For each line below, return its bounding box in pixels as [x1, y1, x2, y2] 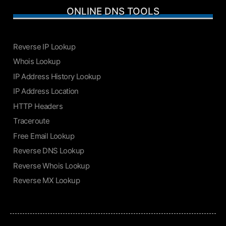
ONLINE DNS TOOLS [67, 5, 159, 17]
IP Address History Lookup [13, 71, 101, 81]
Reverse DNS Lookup [13, 146, 84, 156]
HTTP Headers [13, 101, 63, 111]
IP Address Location [13, 86, 79, 96]
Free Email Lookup [13, 131, 74, 141]
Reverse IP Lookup [13, 41, 75, 51]
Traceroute [13, 116, 50, 126]
